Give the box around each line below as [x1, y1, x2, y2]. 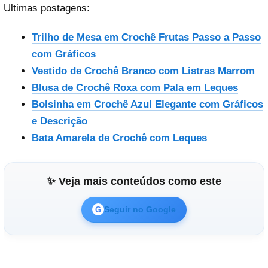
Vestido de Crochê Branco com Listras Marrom [31, 65, 255, 77]
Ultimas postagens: [4, 2, 90, 14]
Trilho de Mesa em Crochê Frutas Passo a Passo [31, 32, 261, 44]
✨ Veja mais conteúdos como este [47, 175, 221, 188]
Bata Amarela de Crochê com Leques [31, 132, 207, 144]
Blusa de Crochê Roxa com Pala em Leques [31, 82, 238, 94]
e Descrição [31, 115, 87, 127]
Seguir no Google [104, 205, 176, 215]
